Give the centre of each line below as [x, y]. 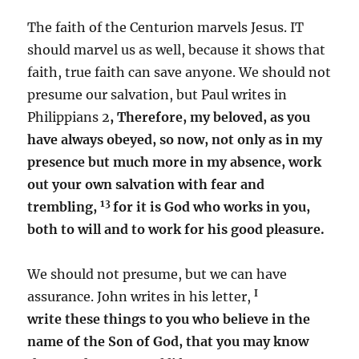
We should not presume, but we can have [157, 274]
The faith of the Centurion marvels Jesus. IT [166, 27]
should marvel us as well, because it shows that [177, 49]
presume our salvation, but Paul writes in [157, 94]
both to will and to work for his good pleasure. [176, 229]
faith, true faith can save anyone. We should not [179, 72]
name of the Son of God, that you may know [168, 341]
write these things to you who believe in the [169, 319]
